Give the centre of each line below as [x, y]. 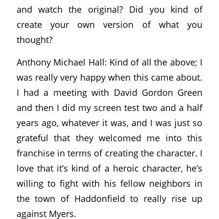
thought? [34, 39]
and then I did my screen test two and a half [109, 108]
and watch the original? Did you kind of [109, 9]
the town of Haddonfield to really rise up [109, 198]
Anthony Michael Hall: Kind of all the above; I [109, 62]
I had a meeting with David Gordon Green [109, 92]
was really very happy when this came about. [109, 77]
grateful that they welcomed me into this [109, 138]
